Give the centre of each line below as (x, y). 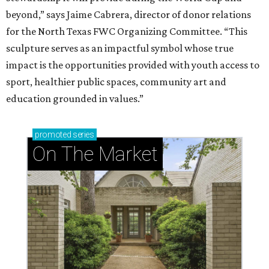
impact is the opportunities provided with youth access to (133, 65)
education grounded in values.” (75, 99)
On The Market (95, 154)
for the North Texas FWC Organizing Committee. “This (127, 32)
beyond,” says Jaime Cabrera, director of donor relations (128, 15)
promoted (53, 135)
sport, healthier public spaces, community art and (116, 82)
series (83, 135)
